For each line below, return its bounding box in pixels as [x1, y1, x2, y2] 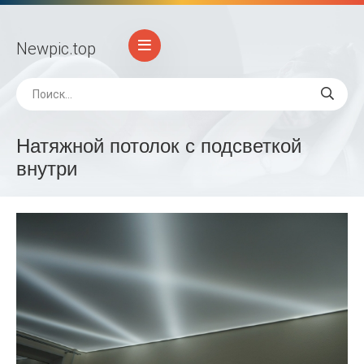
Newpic [16, 38, 69, 58]
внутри [16, 158, 77, 180]
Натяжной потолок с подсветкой [16, 135, 301, 157]
